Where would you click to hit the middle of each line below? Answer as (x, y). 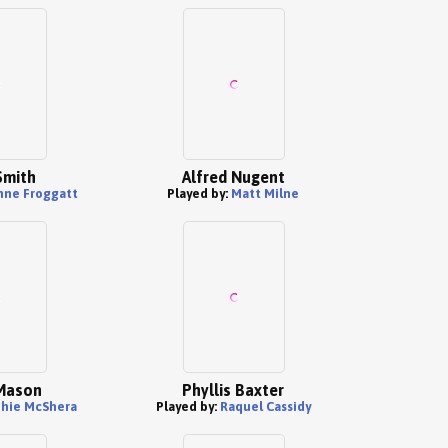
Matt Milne (265, 193)
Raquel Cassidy (265, 406)
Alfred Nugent (233, 177)
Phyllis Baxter (233, 390)
